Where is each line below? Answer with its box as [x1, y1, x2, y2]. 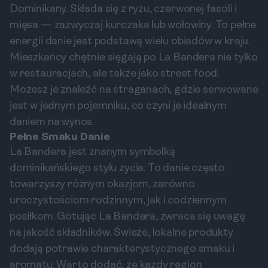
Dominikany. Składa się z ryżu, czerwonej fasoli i [10, 4, 237, 15]
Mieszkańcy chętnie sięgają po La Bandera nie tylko [10, 52, 258, 63]
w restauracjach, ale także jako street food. [10, 68, 220, 80]
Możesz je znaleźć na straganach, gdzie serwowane [10, 84, 258, 96]
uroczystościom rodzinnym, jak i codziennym [10, 195, 227, 206]
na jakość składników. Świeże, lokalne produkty [10, 227, 233, 239]
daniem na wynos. [10, 117, 95, 128]
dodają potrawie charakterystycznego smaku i [10, 243, 235, 255]
